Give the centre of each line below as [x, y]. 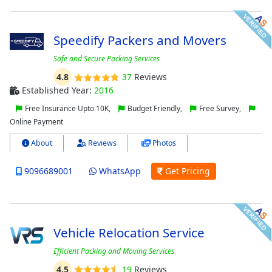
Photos [163, 143]
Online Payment [36, 122]
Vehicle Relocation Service [129, 232]
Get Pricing [186, 171]
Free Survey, [220, 109]
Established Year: [57, 90]
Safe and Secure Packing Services [106, 59]
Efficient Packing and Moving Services [114, 251]
